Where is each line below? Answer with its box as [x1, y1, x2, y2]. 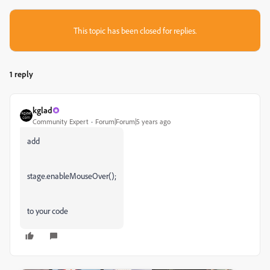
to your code [27, 206, 68, 216]
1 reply [10, 69, 33, 79]
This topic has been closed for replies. [74, 25, 196, 36]
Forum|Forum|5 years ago [95, 117, 171, 126]
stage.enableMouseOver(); [27, 171, 116, 181]
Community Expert [33, 117, 89, 126]
